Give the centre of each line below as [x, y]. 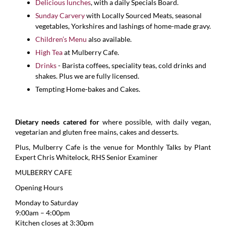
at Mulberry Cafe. [92, 52]
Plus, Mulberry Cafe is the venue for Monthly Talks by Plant [113, 147]
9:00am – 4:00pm [43, 213]
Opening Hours [39, 188]
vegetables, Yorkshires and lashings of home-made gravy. [123, 26]
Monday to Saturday [47, 203]
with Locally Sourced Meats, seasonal [143, 15]
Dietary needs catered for [57, 122]
